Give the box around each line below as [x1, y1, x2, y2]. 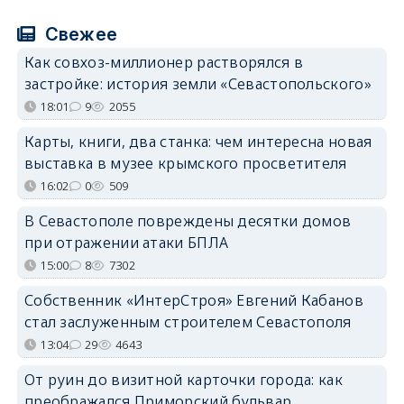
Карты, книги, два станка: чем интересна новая [23, 131, 372, 151]
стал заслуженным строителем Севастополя [23, 311, 352, 332]
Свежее [40, 23, 118, 45]
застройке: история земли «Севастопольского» [23, 73, 372, 94]
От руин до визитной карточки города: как [23, 369, 343, 390]
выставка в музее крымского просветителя [23, 152, 347, 173]
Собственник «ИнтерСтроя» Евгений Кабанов [23, 289, 363, 310]
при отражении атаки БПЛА [23, 232, 229, 252]
